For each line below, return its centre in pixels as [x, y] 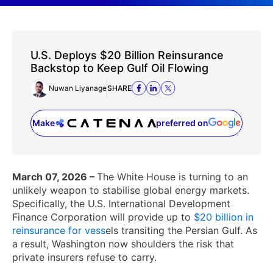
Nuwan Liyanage [78, 88]
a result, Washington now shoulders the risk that [123, 244]
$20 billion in [222, 217]
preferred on [182, 123]
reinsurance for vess [59, 230]
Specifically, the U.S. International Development [121, 204]
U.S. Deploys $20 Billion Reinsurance [127, 55]
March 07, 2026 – [55, 177]
